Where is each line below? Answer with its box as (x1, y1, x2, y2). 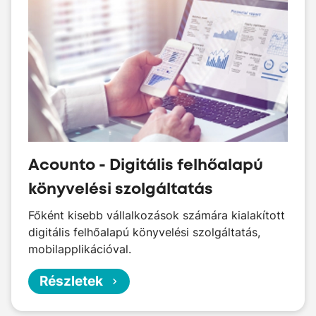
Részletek (39, 273, 103, 290)
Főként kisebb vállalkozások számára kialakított (28, 208, 285, 223)
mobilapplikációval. (28, 242, 131, 257)
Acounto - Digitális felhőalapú (28, 154, 267, 176)
